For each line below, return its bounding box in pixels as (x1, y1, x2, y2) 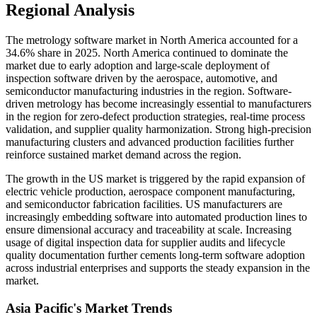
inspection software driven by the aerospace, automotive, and (6, 71, 277, 84)
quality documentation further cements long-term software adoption (6, 248, 305, 261)
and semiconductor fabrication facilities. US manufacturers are (6, 197, 282, 210)
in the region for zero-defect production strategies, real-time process (6, 110, 305, 122)
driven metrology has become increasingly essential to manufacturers (6, 97, 311, 110)
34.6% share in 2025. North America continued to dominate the (6, 46, 288, 59)
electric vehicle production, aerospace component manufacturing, (6, 185, 295, 197)
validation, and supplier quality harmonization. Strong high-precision (6, 122, 311, 135)
